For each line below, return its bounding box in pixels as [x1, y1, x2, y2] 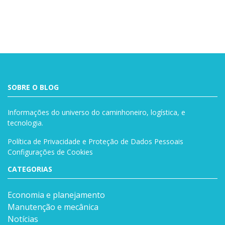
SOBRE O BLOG [8, 82, 59, 92]
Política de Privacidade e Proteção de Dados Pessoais [8, 137, 183, 147]
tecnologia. [8, 118, 43, 128]
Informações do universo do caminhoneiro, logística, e [8, 107, 185, 118]
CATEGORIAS [8, 164, 52, 174]
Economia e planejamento [8, 189, 105, 201]
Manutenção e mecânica [8, 201, 98, 213]
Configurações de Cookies [8, 147, 93, 157]
